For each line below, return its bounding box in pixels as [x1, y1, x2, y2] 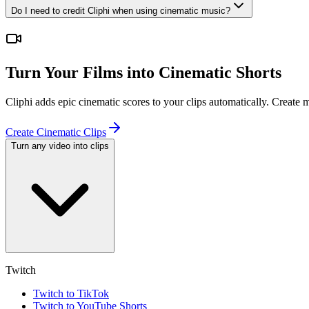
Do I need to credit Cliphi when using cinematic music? [11, 5, 230, 16]
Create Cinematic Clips [6, 126, 106, 139]
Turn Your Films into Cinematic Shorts [6, 63, 281, 82]
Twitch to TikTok [33, 288, 109, 300]
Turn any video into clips [11, 141, 109, 152]
